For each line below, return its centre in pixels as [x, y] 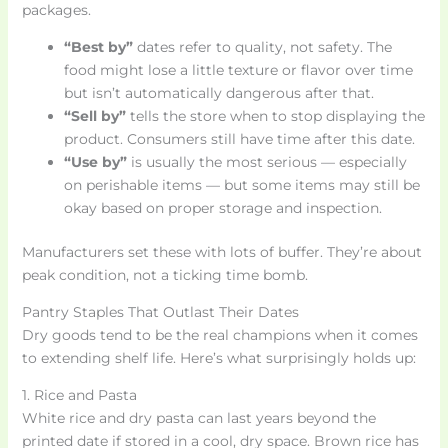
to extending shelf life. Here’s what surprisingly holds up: [218, 357]
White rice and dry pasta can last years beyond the [198, 417]
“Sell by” [94, 115]
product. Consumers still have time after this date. [239, 138]
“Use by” [95, 161]
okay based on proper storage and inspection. [222, 207]
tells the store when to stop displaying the [275, 115]
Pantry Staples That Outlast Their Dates [160, 311]
